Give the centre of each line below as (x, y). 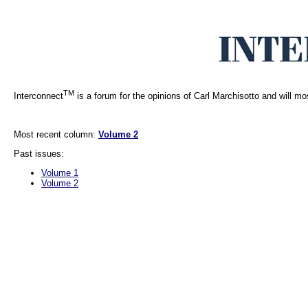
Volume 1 (60, 173)
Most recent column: (56, 135)
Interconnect (38, 96)
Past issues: (39, 154)
